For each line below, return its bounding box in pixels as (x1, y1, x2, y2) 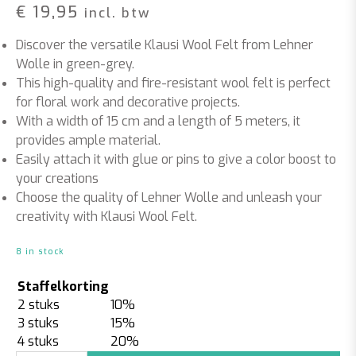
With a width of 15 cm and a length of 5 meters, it (16, 112, 300, 130)
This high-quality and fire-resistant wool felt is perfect (16, 74, 331, 91)
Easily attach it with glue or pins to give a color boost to (16, 150, 336, 168)
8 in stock (16, 246, 64, 257)
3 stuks (17, 314, 59, 331)
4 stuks (17, 332, 59, 350)
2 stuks (17, 296, 60, 313)
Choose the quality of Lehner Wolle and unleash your (16, 188, 322, 206)
